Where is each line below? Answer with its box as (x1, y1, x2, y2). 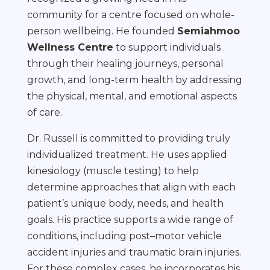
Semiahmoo (177, 25, 240, 37)
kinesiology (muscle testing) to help (27, 165, 199, 177)
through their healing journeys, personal (27, 58, 224, 69)
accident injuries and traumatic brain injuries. (27, 246, 241, 258)
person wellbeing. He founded (27, 25, 177, 37)
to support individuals (113, 42, 221, 53)
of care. (27, 107, 62, 118)
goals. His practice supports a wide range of (27, 214, 233, 225)
